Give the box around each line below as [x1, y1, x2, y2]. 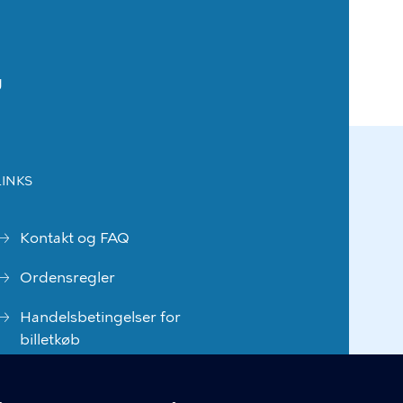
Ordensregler [20, 269, 115, 286]
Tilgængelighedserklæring [20, 371, 202, 388]
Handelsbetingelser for [20, 309, 181, 326]
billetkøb [20, 331, 80, 348]
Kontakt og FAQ [20, 229, 130, 246]
